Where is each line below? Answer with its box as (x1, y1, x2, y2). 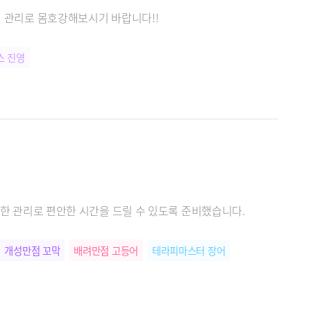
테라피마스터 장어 (151, 242, 226, 258)
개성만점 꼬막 (4, 242, 60, 258)
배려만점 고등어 (74, 242, 138, 258)
